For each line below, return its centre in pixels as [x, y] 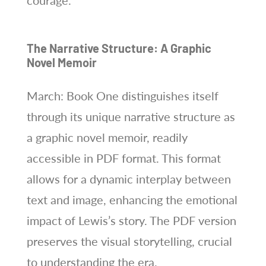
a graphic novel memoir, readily [107, 137]
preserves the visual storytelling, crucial [129, 241]
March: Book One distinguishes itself [122, 95]
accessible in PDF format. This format [123, 158]
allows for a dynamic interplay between [129, 178]
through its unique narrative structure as [131, 116]
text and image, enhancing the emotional [132, 199]
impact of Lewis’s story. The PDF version [131, 220]
